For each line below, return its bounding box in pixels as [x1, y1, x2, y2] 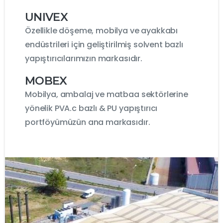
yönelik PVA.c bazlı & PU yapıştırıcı [25, 103, 158, 114]
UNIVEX [25, 10, 68, 24]
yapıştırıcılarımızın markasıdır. [25, 53, 142, 65]
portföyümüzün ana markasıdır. [25, 116, 150, 128]
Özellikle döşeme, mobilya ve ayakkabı [25, 25, 178, 37]
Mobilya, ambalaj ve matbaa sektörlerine [25, 89, 188, 101]
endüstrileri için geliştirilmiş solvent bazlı [25, 39, 183, 51]
